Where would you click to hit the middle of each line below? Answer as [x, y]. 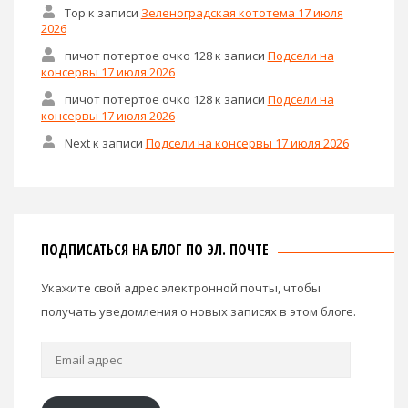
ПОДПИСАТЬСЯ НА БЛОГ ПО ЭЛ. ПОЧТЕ [155, 250]
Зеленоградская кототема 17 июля [242, 12]
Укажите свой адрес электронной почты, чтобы [181, 288]
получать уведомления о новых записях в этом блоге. [199, 312]
